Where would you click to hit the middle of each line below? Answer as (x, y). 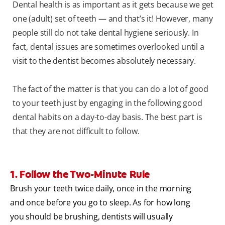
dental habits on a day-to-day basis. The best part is (107, 117)
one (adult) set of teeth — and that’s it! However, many (113, 19)
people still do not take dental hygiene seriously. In (106, 33)
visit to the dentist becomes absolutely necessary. (104, 61)
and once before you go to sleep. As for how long (100, 203)
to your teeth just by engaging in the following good (107, 103)
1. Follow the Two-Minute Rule (80, 175)
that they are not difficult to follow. (76, 131)
